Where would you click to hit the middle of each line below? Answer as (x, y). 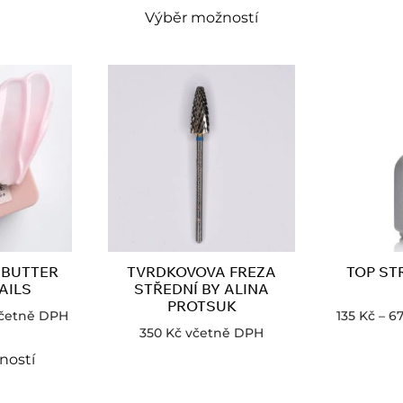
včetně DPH (224, 333)
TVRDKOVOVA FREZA (201, 272)
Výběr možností (201, 18)
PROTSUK (201, 306)
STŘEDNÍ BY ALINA (201, 289)
